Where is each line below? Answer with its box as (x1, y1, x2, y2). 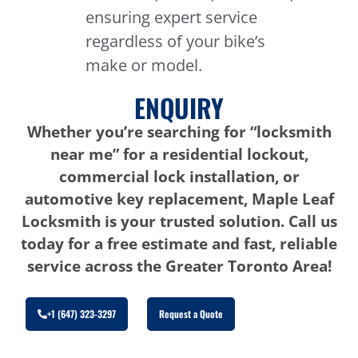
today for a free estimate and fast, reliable (21, 233, 337, 255)
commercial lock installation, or (58, 165, 300, 188)
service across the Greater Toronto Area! (26, 255, 332, 277)
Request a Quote (159, 306, 224, 320)
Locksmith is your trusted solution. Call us (21, 210, 337, 233)
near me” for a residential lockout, (50, 143, 308, 165)
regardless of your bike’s (86, 30, 266, 52)
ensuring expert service (86, 6, 258, 28)
